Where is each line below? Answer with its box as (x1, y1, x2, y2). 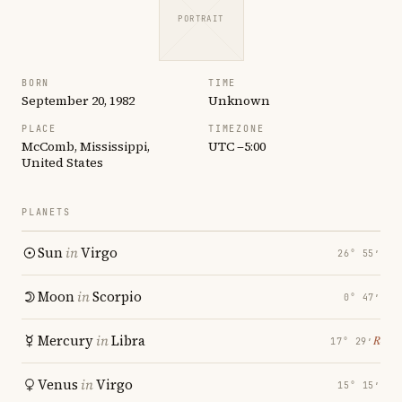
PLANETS (22, 206, 71, 218)
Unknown (208, 92, 270, 109)
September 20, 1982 (22, 92, 135, 109)
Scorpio (92, 287, 142, 306)
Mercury (38, 331, 93, 350)
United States (22, 153, 103, 171)
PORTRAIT (178, 13, 224, 24)
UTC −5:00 (208, 137, 266, 155)
